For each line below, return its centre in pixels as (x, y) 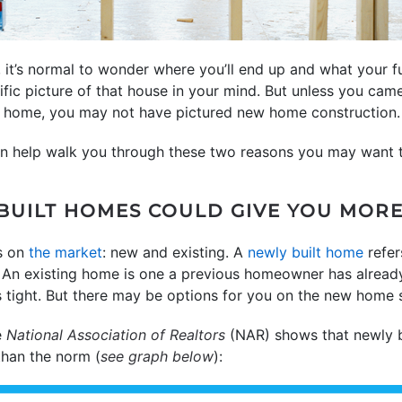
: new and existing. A (175, 252)
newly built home (306, 252)
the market (66, 252)
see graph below (157, 356)
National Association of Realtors (116, 335)
